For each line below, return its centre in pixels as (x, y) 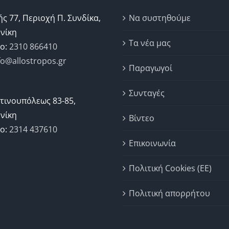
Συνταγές (147, 93)
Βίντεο (142, 118)
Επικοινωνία (152, 143)
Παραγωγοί (151, 68)
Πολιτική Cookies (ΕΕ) (170, 168)
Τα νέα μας (150, 43)
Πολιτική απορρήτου (169, 193)
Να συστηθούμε (160, 18)
